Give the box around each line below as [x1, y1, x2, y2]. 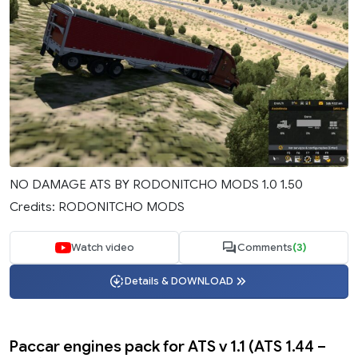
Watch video [70, 241, 134, 254]
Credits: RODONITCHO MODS [10, 199, 185, 215]
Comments [237, 241, 292, 254]
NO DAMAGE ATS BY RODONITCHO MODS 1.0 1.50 [10, 177, 303, 193]
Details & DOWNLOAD [125, 274, 233, 288]
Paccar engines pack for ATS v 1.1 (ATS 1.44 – [10, 336, 326, 356]
